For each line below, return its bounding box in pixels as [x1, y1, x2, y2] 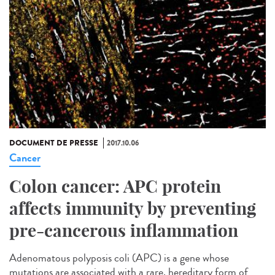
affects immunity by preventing [9, 197, 256, 219]
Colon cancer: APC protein [9, 175, 221, 197]
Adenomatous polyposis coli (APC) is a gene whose [9, 249, 229, 266]
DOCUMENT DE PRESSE [9, 137, 98, 149]
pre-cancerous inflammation [9, 219, 238, 241]
